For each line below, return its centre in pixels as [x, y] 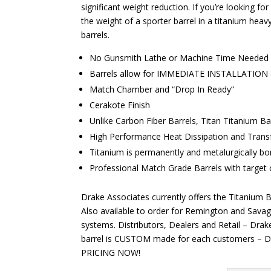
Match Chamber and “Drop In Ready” [162, 90]
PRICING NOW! [111, 253]
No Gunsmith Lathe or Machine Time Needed [179, 58]
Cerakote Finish [120, 105]
